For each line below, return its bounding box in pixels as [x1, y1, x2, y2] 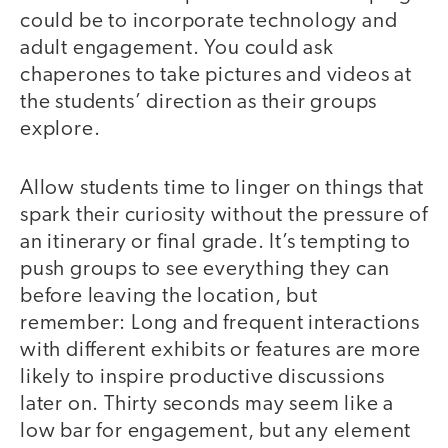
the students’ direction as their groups [20, 92, 378, 114]
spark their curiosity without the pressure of [20, 204, 428, 226]
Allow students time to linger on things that [20, 177, 425, 199]
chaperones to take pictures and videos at [20, 65, 412, 87]
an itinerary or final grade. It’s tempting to [20, 231, 411, 253]
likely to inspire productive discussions [20, 366, 385, 388]
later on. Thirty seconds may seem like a [20, 393, 394, 415]
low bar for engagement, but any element [20, 420, 412, 442]
